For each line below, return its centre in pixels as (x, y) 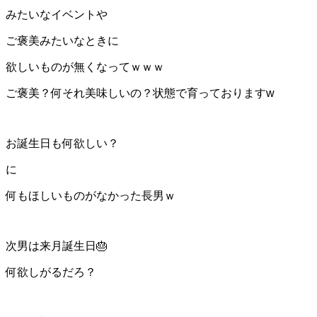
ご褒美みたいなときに (62, 40)
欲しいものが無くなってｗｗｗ (85, 67)
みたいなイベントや (57, 14)
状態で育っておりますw (214, 93)
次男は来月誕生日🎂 (57, 246)
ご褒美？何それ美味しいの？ (79, 93)
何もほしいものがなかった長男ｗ (91, 195)
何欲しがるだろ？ (51, 272)
